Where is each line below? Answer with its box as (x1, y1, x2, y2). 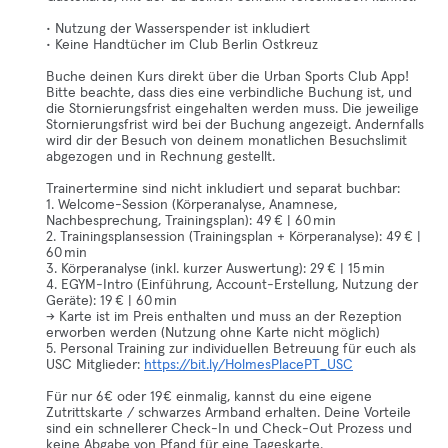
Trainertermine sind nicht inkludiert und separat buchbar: (46, 182, 400, 196)
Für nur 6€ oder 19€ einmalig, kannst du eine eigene (46, 390, 372, 404)
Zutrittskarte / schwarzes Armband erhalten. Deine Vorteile (46, 406, 411, 420)
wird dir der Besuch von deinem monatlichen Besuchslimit (46, 134, 407, 148)
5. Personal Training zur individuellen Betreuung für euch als (46, 342, 416, 356)
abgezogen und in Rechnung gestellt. (46, 150, 275, 164)
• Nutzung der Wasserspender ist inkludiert (46, 22, 310, 36)
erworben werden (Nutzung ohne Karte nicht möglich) (46, 326, 380, 340)
